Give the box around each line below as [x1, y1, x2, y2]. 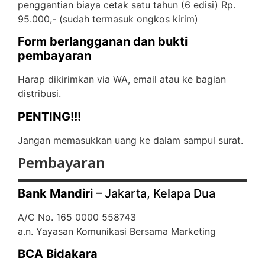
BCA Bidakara [18, 247, 98, 261]
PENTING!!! [18, 109, 81, 124]
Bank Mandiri [18, 186, 93, 201]
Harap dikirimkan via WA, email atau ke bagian [18, 73, 226, 86]
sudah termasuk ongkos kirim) [63, 12, 198, 25]
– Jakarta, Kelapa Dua [93, 186, 215, 201]
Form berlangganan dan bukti [18, 34, 188, 49]
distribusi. [18, 88, 61, 100]
